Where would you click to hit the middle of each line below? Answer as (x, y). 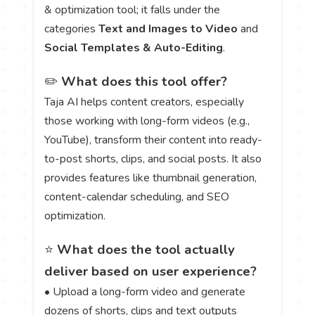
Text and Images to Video (168, 28)
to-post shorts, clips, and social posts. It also (153, 159)
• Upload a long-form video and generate (145, 292)
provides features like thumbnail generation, (151, 178)
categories (72, 28)
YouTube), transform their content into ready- (154, 140)
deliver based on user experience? (151, 272)
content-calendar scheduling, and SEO (137, 197)
